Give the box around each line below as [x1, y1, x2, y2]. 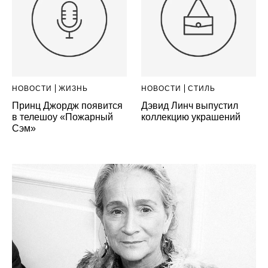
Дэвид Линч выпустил [141, 100, 239, 111]
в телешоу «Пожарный [12, 112, 113, 123]
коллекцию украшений [141, 112, 241, 123]
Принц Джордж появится [12, 100, 123, 111]
